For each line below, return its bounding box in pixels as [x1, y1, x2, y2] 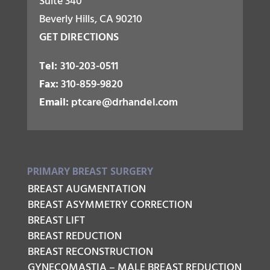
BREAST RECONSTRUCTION [27, 243, 153, 261]
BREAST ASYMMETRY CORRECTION [27, 196, 192, 214]
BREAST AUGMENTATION [27, 180, 146, 198]
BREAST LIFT [27, 212, 85, 230]
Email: [39, 93, 69, 111]
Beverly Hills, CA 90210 [39, 10, 142, 28]
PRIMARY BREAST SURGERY [27, 164, 153, 178]
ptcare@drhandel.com [71, 93, 178, 111]
